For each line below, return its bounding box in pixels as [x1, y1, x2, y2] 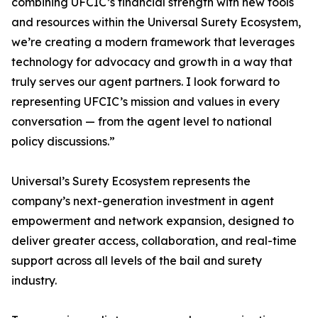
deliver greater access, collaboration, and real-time [11, 234, 297, 248]
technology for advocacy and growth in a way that [11, 55, 292, 69]
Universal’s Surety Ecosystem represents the [11, 174, 251, 188]
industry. [11, 273, 57, 287]
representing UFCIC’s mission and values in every [11, 94, 280, 109]
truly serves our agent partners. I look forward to [11, 75, 280, 89]
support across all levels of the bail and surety [11, 253, 262, 268]
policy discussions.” [11, 134, 115, 148]
